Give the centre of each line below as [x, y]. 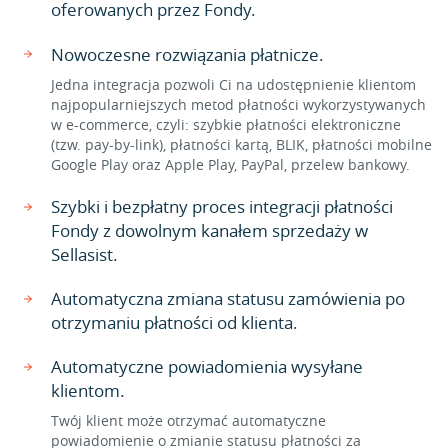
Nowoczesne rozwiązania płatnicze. [187, 54]
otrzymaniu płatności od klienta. [174, 322]
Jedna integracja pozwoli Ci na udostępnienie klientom [233, 84]
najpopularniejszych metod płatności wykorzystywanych [238, 104]
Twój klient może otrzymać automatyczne [188, 420]
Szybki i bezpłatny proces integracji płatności [222, 206]
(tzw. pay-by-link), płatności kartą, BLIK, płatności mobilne [241, 144]
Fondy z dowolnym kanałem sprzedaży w [209, 230]
